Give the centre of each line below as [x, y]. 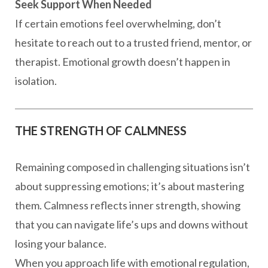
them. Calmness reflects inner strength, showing [128, 205]
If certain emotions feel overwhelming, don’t [118, 23]
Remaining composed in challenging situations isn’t [133, 167]
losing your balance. [61, 243]
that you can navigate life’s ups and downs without [132, 224]
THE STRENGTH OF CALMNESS [101, 130]
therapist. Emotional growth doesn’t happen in [123, 62]
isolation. [36, 81]
